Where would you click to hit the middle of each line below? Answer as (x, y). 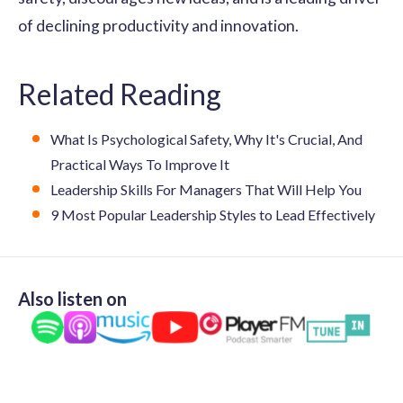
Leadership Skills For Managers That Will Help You (206, 189)
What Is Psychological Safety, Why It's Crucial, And (206, 139)
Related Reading (120, 94)
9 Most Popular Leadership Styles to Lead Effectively (213, 214)
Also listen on (72, 298)
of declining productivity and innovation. (158, 25)
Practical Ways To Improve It (140, 164)
